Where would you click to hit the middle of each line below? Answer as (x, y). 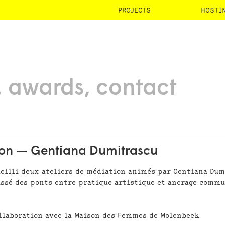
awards (46, 89)
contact (136, 89)
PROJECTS (134, 10)
